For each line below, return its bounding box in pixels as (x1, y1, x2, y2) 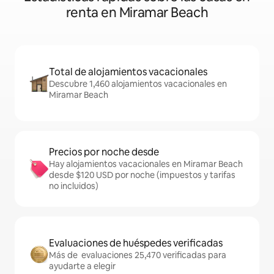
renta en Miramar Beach (65, 4, 209, 21)
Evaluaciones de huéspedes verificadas (49, 237, 223, 250)
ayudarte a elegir (49, 261, 116, 272)
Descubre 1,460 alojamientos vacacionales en (49, 78, 227, 89)
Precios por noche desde (49, 146, 159, 158)
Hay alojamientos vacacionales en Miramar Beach (49, 158, 243, 169)
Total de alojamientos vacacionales (49, 65, 207, 78)
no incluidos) (49, 180, 98, 191)
